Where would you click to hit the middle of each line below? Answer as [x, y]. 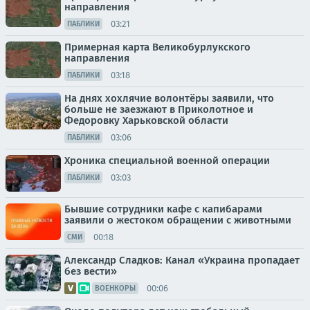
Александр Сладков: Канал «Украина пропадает [182, 260]
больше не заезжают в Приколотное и [159, 109]
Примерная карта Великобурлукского [157, 47]
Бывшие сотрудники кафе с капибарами [163, 209]
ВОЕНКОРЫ [115, 288]
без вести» [91, 271]
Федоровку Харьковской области [146, 120]
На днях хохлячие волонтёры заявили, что [169, 98]
